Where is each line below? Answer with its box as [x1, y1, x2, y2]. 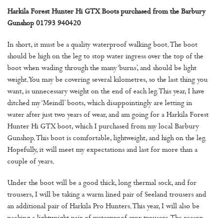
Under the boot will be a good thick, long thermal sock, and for [7, 180, 197, 188]
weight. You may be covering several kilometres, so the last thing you [7, 76, 208, 85]
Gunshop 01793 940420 [7, 20, 81, 29]
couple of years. [7, 158, 54, 167]
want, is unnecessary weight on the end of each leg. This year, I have [7, 88, 204, 97]
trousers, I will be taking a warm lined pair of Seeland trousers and [7, 191, 206, 200]
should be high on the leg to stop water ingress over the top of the [7, 53, 203, 62]
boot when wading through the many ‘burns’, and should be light [7, 65, 197, 73]
